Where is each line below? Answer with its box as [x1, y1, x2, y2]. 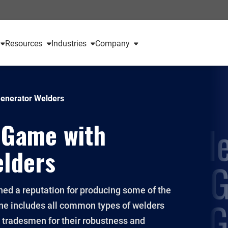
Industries [51, 39, 87, 48]
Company [95, 39, 130, 48]
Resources [5, 39, 43, 48]
